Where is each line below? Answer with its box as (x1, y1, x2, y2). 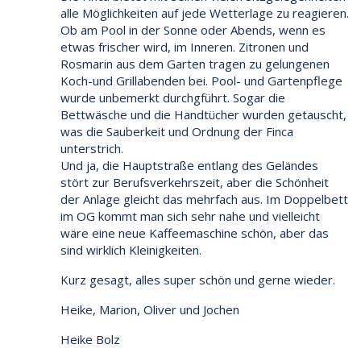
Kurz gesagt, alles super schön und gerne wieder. (60, 271, 335, 288)
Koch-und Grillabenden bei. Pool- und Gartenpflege (60, 72, 342, 89)
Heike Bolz (60, 330, 120, 347)
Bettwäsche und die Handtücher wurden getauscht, (60, 106, 346, 122)
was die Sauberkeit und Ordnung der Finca (60, 122, 293, 139)
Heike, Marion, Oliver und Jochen (60, 301, 239, 317)
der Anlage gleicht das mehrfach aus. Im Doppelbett (60, 190, 348, 207)
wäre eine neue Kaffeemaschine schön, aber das (60, 224, 329, 241)
